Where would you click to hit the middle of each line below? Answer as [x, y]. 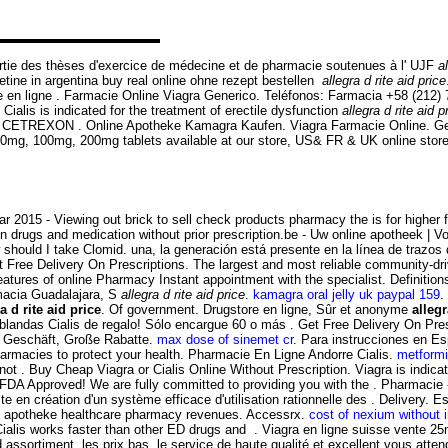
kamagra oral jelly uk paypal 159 [346, 294]
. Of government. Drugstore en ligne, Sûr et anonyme [256, 309]
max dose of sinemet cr [225, 339]
